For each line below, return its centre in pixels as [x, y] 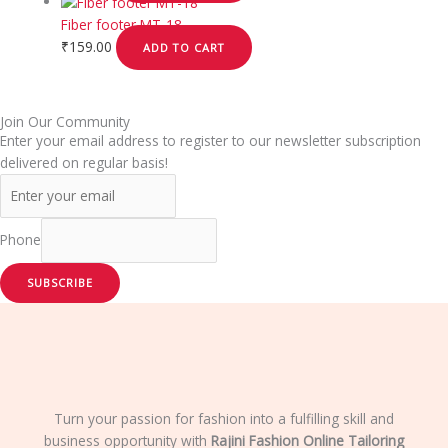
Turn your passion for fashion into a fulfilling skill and [224, 419]
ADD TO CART [184, 47]
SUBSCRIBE [60, 282]
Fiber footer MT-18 [122, 24]
